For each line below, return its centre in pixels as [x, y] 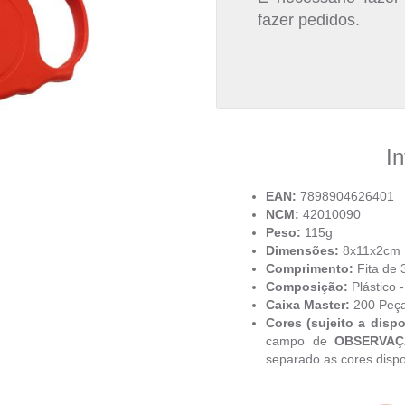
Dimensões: [304, 250]
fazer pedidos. [309, 20]
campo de [301, 341]
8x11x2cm [372, 250]
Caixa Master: [310, 305]
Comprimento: [310, 268]
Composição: [309, 287]
